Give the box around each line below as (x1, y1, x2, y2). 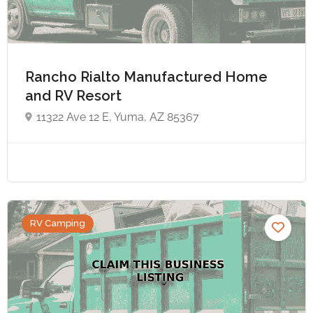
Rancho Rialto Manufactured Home (25, 68, 268, 86)
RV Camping (30, 217, 85, 228)
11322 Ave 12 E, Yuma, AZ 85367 (36, 110, 199, 124)
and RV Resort (25, 87, 125, 105)
